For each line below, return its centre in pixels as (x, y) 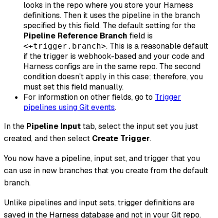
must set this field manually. (73, 87)
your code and (178, 56)
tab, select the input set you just (139, 126)
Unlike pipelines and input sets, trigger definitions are (99, 202)
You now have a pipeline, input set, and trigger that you (102, 158)
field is (140, 36)
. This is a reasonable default (157, 46)
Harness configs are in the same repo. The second (112, 66)
